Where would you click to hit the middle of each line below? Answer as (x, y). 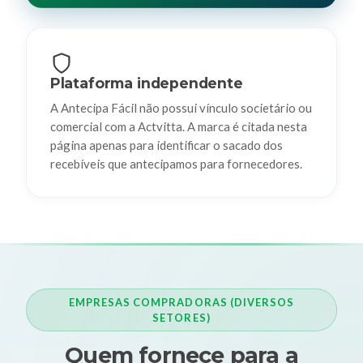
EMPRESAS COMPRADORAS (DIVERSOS (181, 302)
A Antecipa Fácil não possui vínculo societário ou (181, 108)
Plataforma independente (146, 83)
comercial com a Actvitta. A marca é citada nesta (178, 127)
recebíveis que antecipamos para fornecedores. (176, 164)
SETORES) (181, 317)
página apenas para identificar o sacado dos (166, 145)
